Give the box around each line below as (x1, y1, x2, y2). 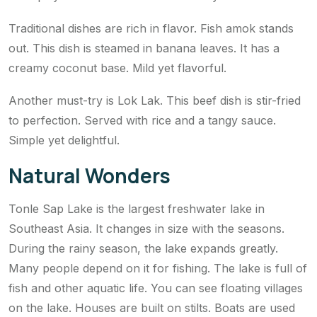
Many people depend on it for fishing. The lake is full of (8, 260, 307, 275)
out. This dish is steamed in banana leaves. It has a (8, 40, 279, 55)
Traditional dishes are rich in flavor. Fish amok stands (8, 21, 294, 35)
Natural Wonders (8, 161, 171, 189)
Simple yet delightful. (8, 132, 120, 147)
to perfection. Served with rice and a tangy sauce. (8, 113, 276, 127)
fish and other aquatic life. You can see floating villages (8, 280, 303, 295)
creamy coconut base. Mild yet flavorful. (8, 60, 226, 75)
